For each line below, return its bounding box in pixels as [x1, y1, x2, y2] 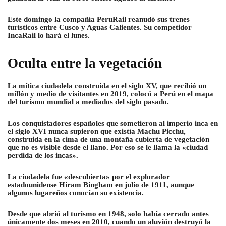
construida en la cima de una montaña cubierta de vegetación [8, 135, 209, 144]
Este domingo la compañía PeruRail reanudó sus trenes [8, 15, 190, 24]
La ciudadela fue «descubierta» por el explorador [8, 173, 170, 181]
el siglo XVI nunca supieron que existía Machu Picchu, [8, 127, 186, 136]
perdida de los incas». [8, 151, 78, 160]
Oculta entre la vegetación [8, 55, 162, 71]
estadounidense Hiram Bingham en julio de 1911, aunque [8, 181, 194, 189]
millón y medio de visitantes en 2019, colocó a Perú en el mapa [8, 90, 213, 98]
